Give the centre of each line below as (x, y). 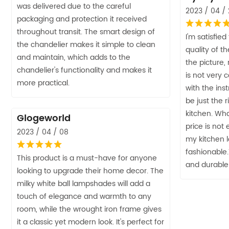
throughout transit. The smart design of (86, 32)
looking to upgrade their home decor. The (90, 171)
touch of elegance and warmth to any (84, 196)
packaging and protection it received (82, 19)
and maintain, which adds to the (74, 57)
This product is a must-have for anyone (87, 158)
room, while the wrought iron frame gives (89, 209)
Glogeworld (44, 118)
